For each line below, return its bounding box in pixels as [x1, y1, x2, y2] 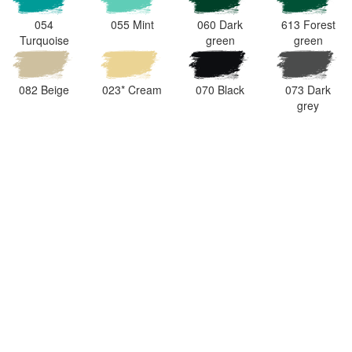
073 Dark [285, 81, 331, 97]
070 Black [196, 81, 244, 97]
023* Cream [102, 81, 162, 97]
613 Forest [280, 16, 335, 33]
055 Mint [110, 16, 154, 33]
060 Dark [197, 16, 243, 33]
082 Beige [19, 81, 69, 97]
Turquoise [19, 32, 69, 49]
